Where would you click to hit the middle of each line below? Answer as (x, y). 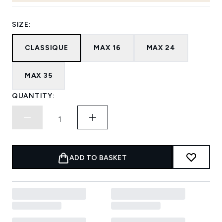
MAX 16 (107, 48)
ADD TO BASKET (98, 158)
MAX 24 (161, 48)
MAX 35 (39, 76)
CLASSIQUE (47, 48)
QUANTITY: (33, 96)
